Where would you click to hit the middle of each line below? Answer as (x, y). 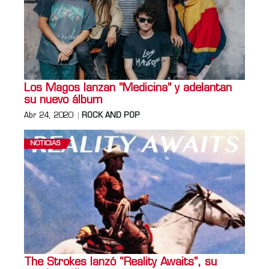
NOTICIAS (45, 144)
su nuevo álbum (63, 100)
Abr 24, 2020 (48, 116)
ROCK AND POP (111, 116)
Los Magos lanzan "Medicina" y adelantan (128, 88)
